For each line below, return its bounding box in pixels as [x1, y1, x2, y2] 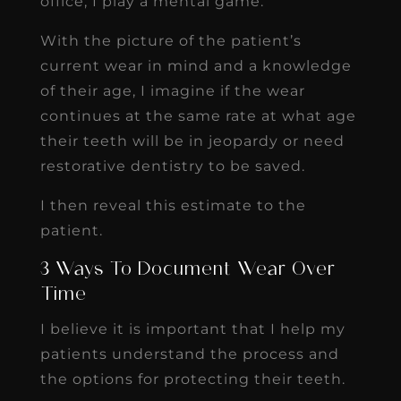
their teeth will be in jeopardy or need [39, 132, 345, 149]
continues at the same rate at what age [39, 107, 356, 124]
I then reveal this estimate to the [39, 196, 306, 214]
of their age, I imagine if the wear [39, 81, 305, 99]
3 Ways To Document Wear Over [39, 260, 336, 279]
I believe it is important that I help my [39, 320, 346, 337]
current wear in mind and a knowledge [39, 56, 352, 74]
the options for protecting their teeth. [39, 370, 346, 388]
